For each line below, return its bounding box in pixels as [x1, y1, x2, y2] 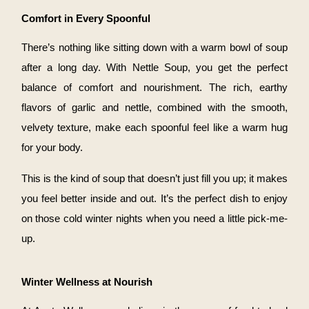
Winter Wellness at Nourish [21, 277, 152, 288]
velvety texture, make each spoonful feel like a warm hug [21, 122, 288, 134]
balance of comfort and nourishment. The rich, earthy [21, 82, 288, 94]
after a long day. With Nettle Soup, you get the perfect [21, 62, 288, 74]
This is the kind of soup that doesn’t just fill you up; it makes [21, 173, 288, 185]
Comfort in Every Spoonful [21, 13, 150, 25]
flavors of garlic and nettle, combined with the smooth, [21, 102, 288, 114]
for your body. [21, 142, 83, 154]
